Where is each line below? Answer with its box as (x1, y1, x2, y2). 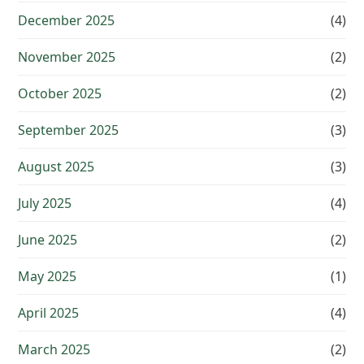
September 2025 (18, 121, 119, 140)
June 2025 (18, 231, 78, 249)
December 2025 (18, 11, 115, 30)
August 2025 (18, 158, 95, 176)
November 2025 (18, 48, 116, 67)
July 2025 (18, 194, 72, 213)
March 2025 (18, 340, 91, 359)
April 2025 (18, 304, 80, 323)
